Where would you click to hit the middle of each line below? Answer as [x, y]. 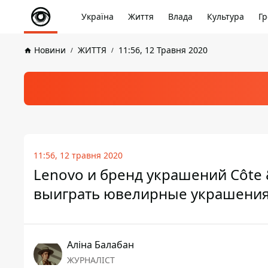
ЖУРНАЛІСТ [91, 260]
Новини [50, 50]
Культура [226, 16]
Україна [98, 16]
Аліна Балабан [100, 245]
